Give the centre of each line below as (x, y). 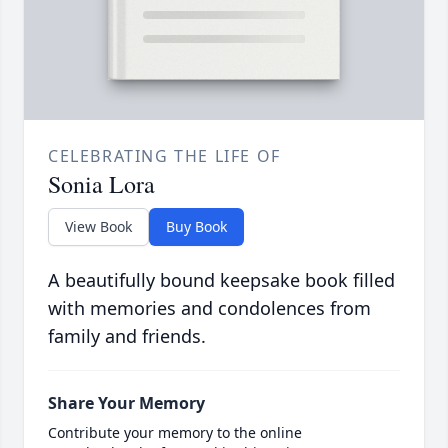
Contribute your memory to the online (175, 433)
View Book (98, 227)
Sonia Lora (101, 184)
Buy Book (196, 227)
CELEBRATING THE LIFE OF (164, 156)
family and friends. (127, 336)
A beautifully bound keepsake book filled (221, 280)
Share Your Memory (126, 403)
